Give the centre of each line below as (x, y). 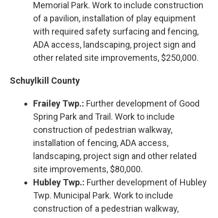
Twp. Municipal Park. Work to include (103, 195)
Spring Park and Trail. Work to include (104, 116)
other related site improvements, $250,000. (116, 57)
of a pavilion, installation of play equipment (114, 18)
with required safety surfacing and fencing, (116, 31)
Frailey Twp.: (59, 103)
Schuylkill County (45, 80)
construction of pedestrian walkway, (103, 129)
